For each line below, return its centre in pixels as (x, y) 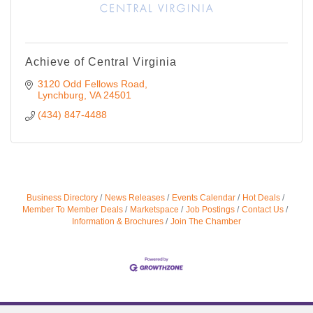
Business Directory (62, 197)
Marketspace (154, 209)
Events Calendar (203, 197)
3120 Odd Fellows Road (91, 83)
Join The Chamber (206, 221)
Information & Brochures (118, 221)
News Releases (134, 197)
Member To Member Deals (73, 209)
